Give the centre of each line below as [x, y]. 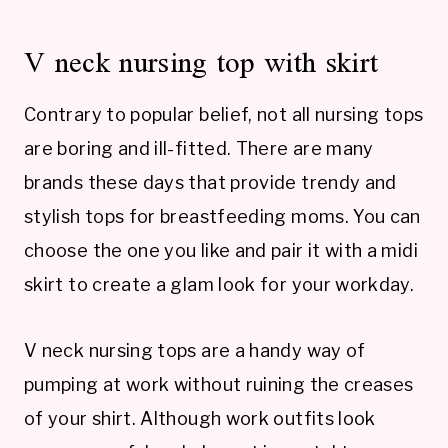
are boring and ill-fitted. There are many [199, 149]
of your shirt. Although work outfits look [200, 419]
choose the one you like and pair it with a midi [221, 251]
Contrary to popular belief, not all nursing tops [224, 115]
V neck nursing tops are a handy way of [195, 351]
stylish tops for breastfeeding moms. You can [222, 217]
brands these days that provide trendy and [210, 183]
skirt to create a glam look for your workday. [219, 285]
